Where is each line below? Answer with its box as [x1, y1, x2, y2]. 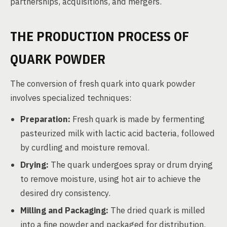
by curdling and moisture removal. [20, 142, 149, 153]
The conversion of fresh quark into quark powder [10, 78, 195, 89]
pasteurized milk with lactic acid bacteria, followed [20, 128, 215, 139]
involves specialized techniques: [10, 92, 132, 103]
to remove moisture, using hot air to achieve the [20, 173, 201, 184]
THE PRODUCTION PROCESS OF [10, 27, 189, 45]
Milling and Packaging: [20, 205, 108, 216]
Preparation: [20, 113, 70, 125]
